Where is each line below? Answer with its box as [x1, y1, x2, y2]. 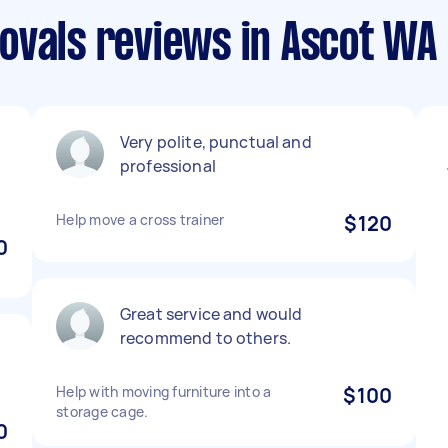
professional [120, 155, 216, 177]
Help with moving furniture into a [56, 382, 272, 401]
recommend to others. [120, 327, 291, 349]
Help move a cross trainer [56, 210, 225, 229]
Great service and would [120, 303, 303, 325]
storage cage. [56, 402, 149, 421]
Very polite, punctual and [120, 131, 312, 153]
